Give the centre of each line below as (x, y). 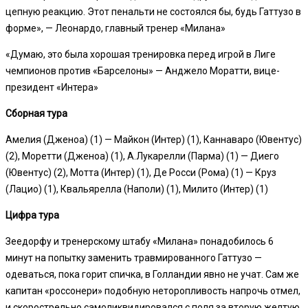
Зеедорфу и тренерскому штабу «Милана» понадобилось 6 (140, 241)
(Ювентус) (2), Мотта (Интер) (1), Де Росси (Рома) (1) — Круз (141, 172)
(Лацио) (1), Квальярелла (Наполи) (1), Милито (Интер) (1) (137, 189)
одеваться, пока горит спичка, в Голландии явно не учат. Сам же (152, 274)
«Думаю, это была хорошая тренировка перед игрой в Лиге (141, 54)
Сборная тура (36, 113)
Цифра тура (32, 215)
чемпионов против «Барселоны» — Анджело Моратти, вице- (143, 70)
